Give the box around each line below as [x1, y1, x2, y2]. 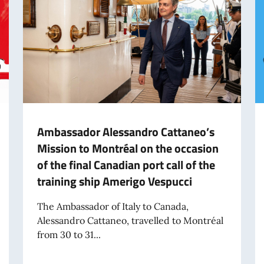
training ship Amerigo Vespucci [37, 171, 192, 190]
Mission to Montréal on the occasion [37, 138, 219, 157]
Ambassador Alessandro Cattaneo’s [37, 122, 214, 141]
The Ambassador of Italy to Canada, [37, 200, 189, 212]
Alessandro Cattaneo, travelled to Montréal [37, 214, 223, 226]
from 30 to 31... [37, 228, 101, 240]
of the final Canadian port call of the [37, 155, 215, 174]
